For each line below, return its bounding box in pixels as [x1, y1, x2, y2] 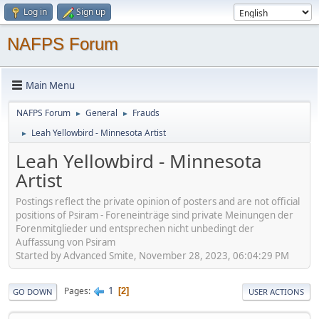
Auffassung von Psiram [16, 235, 115, 249]
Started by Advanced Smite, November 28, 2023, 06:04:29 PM [16, 249, 289, 262]
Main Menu [26, 78, 75, 92]
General [85, 107, 117, 119]
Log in [23, 6, 47, 18]
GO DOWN [13, 286, 53, 297]
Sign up [76, 6, 105, 18]
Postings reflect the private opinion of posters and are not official [16, 194, 300, 208]
